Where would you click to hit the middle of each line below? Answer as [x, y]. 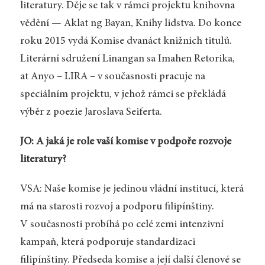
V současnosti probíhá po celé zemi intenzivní [122, 224]
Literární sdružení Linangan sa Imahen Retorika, [127, 59]
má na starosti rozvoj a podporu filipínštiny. [117, 207]
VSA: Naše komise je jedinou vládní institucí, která [132, 189]
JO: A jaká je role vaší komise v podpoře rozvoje [125, 142]
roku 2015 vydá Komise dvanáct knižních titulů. [126, 42]
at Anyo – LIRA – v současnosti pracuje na [112, 77]
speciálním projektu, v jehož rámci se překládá [123, 95]
